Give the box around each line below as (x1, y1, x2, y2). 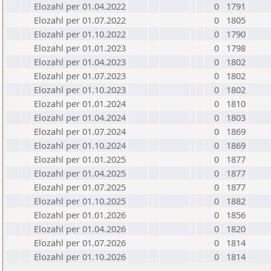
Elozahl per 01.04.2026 (34, 223, 126, 235)
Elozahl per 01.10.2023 (34, 83, 126, 96)
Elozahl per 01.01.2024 (34, 97, 126, 109)
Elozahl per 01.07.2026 (34, 237, 126, 249)
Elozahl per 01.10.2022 (34, 28, 126, 40)
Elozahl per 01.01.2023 (34, 42, 126, 54)
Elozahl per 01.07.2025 (34, 181, 126, 193)
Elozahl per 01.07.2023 (34, 70, 126, 82)
